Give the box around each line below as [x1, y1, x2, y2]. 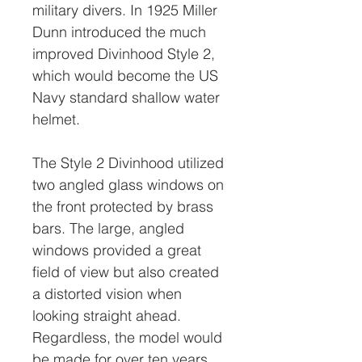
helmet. [32, 110, 80, 128]
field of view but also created [32, 263, 219, 281]
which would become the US [32, 66, 218, 85]
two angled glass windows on [32, 175, 224, 194]
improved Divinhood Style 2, [32, 44, 215, 63]
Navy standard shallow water [32, 88, 220, 107]
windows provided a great [32, 241, 201, 259]
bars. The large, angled [32, 219, 184, 238]
